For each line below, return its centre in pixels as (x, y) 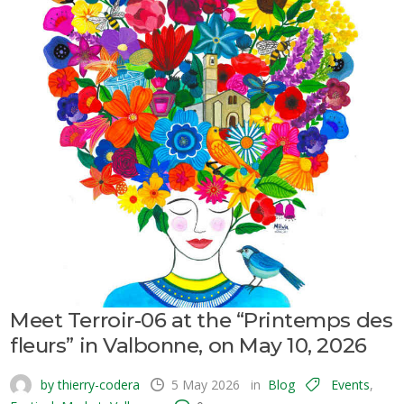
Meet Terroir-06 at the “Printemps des (202, 320)
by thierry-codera (89, 384)
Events (351, 384)
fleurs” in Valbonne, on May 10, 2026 (188, 345)
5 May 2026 (206, 384)
